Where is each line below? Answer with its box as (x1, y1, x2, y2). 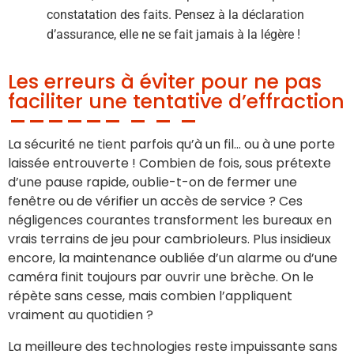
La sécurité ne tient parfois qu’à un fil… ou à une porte (8, 134, 335, 153)
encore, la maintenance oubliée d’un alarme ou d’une (8, 248, 337, 267)
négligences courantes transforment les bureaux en (8, 210, 332, 229)
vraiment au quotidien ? (8, 305, 153, 324)
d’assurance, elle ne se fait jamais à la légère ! (47, 26, 300, 42)
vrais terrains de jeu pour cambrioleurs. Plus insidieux (8, 229, 331, 248)
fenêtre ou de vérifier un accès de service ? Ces (8, 191, 303, 210)
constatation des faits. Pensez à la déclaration (47, 6, 304, 22)
